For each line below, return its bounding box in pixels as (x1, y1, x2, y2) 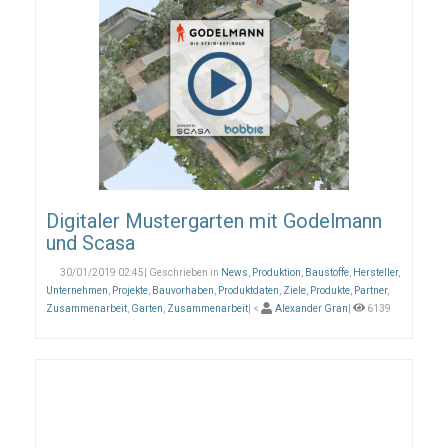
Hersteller (353, 267, 398, 279)
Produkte (310, 285, 350, 297)
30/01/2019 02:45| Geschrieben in (58, 267, 221, 279)
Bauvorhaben (152, 285, 214, 297)
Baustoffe (305, 267, 349, 279)
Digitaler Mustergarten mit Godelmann (46, 209, 382, 234)
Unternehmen (46, 285, 108, 297)
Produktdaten (218, 285, 279, 297)
